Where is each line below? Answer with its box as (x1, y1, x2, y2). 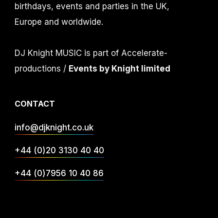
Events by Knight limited (69, 64, 170, 74)
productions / (15, 64, 69, 74)
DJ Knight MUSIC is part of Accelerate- (15, 48, 167, 58)
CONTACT (15, 99, 55, 109)
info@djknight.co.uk (15, 123, 93, 133)
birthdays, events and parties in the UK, (15, 1, 169, 12)
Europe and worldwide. (15, 17, 103, 27)
